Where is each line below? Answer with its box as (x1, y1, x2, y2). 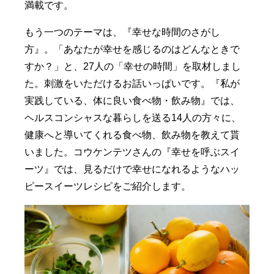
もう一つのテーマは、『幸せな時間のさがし (24, 27, 221, 37)
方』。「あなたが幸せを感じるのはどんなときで (24, 44, 240, 54)
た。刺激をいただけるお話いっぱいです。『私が (24, 78, 240, 89)
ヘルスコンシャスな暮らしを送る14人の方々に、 (24, 113, 242, 123)
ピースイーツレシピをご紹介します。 (24, 181, 191, 191)
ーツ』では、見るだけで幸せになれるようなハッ (24, 164, 240, 174)
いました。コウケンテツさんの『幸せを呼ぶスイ (24, 147, 240, 157)
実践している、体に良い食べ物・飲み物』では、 (24, 95, 240, 106)
